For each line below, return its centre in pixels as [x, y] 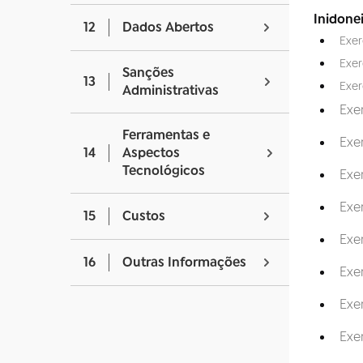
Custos [144, 216]
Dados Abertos [168, 28]
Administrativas [171, 91]
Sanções [148, 73]
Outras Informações [184, 263]
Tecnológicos [164, 171]
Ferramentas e [166, 135]
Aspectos [151, 153]
